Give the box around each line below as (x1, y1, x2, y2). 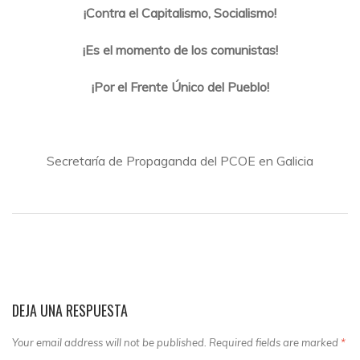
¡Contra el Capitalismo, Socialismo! (84, 4, 276, 21)
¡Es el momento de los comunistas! (82, 41, 278, 58)
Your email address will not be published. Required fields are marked (12, 335, 341, 349)
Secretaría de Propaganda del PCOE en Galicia (47, 152, 313, 169)
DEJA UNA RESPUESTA (12, 299, 128, 321)
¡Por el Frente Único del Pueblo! (91, 78, 269, 95)
